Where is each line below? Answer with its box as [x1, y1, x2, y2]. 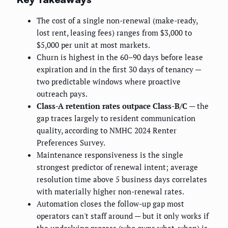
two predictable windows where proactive [37, 76, 181, 87]
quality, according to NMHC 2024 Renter [37, 125, 177, 136]
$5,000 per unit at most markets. [37, 40, 150, 50]
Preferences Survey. [37, 137, 105, 148]
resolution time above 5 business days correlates [37, 174, 207, 185]
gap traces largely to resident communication [37, 113, 195, 124]
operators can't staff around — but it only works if [37, 211, 209, 221]
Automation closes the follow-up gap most [37, 198, 184, 209]
